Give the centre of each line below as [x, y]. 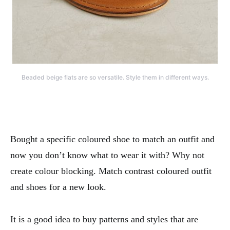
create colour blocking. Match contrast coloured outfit [111, 171]
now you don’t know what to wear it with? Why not [107, 155]
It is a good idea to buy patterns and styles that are [104, 219]
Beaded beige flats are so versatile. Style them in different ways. [115, 77]
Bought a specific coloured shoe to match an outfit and [112, 139]
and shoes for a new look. [58, 187]
